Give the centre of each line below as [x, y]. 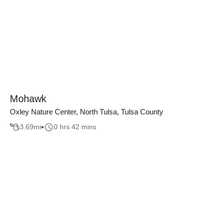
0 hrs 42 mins [75, 127]
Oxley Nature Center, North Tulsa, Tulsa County [87, 112]
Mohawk [28, 99]
